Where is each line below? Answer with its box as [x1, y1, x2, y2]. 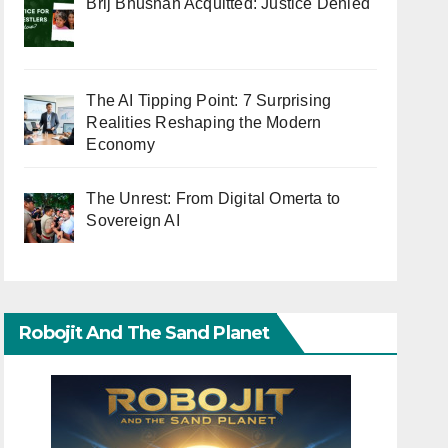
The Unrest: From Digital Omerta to [86, 190, 341, 208]
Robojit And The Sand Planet [19, 321, 270, 344]
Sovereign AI [86, 212, 180, 230]
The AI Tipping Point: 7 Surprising [86, 92, 332, 110]
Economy [86, 136, 155, 154]
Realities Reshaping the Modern [86, 114, 322, 132]
